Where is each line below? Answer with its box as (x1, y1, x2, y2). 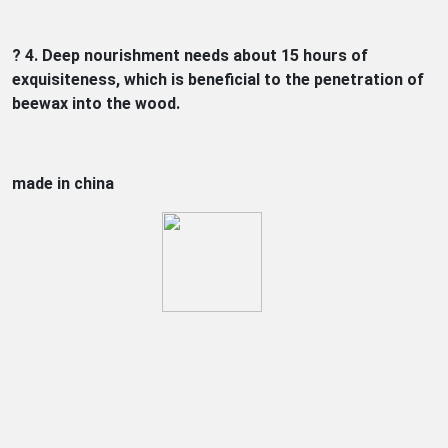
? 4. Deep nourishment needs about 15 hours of (12, 46, 368, 66)
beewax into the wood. (12, 94, 180, 114)
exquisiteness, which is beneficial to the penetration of (12, 70, 424, 90)
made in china (12, 174, 114, 194)
